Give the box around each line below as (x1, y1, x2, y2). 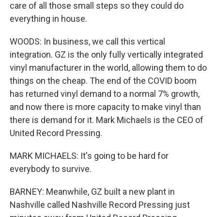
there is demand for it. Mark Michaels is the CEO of (10, 115, 203, 125)
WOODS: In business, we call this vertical (10, 36, 165, 46)
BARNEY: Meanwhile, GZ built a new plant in (10, 186, 175, 197)
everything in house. (10, 14, 87, 24)
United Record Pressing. (10, 128, 102, 138)
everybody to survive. (10, 164, 92, 174)
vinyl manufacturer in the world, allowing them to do (10, 62, 207, 73)
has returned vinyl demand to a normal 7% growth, (10, 89, 200, 99)
